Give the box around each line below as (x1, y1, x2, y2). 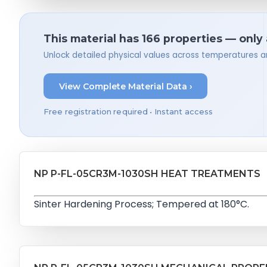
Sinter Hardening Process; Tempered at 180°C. (34, 197, 249, 211)
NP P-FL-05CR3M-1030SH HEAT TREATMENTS (34, 167, 260, 179)
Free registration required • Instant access (44, 107, 213, 116)
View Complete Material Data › (58, 80, 193, 92)
